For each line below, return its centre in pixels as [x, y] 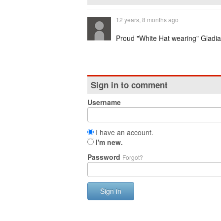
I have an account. [124, 132]
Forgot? [133, 157]
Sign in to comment [129, 85]
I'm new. [109, 142]
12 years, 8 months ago [147, 19]
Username [104, 102]
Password [105, 157]
